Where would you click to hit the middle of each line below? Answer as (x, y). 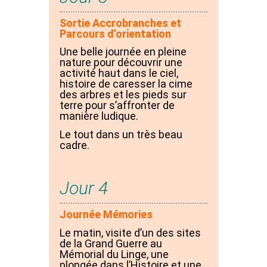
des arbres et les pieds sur (123, 95)
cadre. (74, 145)
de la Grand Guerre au (111, 244)
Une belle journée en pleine (123, 52)
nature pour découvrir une (121, 63)
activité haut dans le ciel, (119, 73)
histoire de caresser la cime (126, 84)
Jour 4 (84, 188)
